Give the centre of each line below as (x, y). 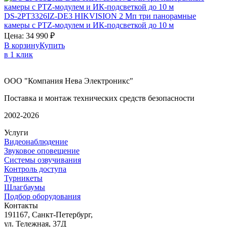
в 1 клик (18, 54)
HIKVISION (97, 16)
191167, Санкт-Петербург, (48, 214)
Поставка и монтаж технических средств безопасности (99, 98)
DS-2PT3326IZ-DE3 (39, 16)
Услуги (16, 132)
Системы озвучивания (43, 160)
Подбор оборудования (42, 196)
